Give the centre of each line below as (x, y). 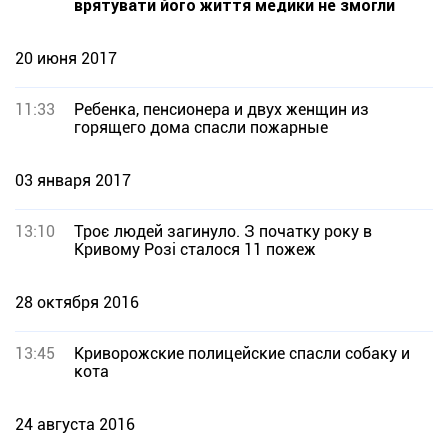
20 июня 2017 (66, 58)
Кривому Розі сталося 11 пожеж (195, 249)
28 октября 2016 (77, 302)
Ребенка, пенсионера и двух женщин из (221, 109)
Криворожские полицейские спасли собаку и (242, 353)
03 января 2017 (73, 180)
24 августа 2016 (75, 424)
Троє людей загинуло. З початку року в (223, 231)
